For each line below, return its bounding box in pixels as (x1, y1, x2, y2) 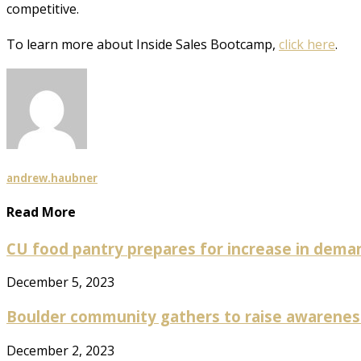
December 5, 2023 (6, 273, 114, 292)
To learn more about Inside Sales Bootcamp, (6, 35, 279, 53)
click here (279, 35, 335, 53)
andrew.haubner (6, 171, 98, 186)
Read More (6, 203, 76, 222)
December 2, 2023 (6, 341, 114, 359)
